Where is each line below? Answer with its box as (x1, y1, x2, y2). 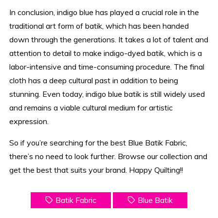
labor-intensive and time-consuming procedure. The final (9, 61, 205, 72)
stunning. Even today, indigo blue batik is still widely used (9, 89, 205, 99)
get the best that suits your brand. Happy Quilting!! (9, 164, 183, 175)
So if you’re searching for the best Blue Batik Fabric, (9, 137, 188, 147)
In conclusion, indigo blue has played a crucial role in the (9, 7, 200, 17)
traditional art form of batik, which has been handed (9, 20, 189, 31)
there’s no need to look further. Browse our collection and (9, 151, 208, 161)
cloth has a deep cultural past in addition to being (9, 75, 179, 85)
